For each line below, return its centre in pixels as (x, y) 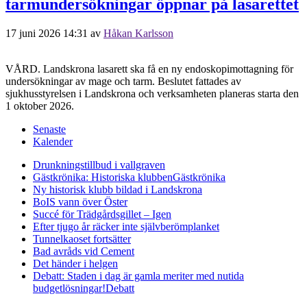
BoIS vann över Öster (80, 201)
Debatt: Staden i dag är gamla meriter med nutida (138, 275)
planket (204, 226)
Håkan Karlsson (138, 33)
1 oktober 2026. (40, 106)
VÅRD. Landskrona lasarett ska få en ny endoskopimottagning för (149, 69)
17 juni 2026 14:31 (47, 33)
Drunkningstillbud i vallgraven (99, 164)
